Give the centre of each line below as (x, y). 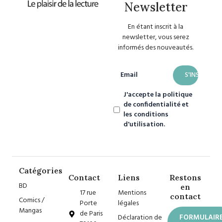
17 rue (88, 193)
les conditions (146, 114)
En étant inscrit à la (156, 27)
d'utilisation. (144, 124)
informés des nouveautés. (156, 48)
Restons (185, 177)
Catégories (41, 170)
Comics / (32, 200)
